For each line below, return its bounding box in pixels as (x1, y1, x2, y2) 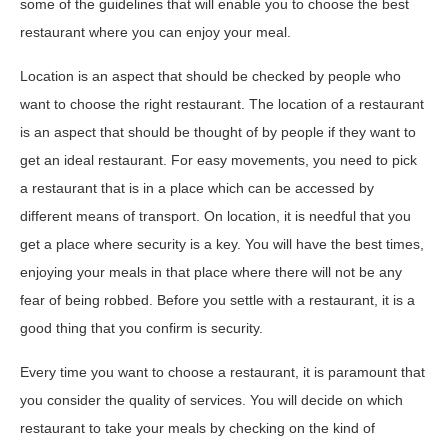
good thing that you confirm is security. (20, 319, 263, 336)
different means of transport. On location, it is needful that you (20, 207, 411, 224)
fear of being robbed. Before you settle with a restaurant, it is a (20, 291, 415, 308)
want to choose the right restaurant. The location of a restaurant (20, 95, 424, 112)
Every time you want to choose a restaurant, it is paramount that (20, 363, 425, 380)
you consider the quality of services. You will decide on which (20, 391, 403, 408)
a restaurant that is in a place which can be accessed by (20, 179, 374, 196)
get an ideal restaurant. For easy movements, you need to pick (20, 151, 417, 168)
